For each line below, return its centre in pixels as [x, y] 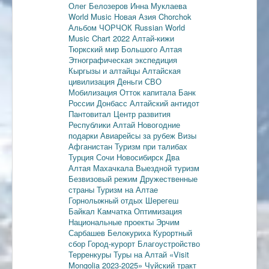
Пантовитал [91, 113]
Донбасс [113, 103]
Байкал [83, 211]
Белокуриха [130, 232]
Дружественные [169, 178]
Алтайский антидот [165, 103]
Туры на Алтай [141, 254]
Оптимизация [158, 211]
